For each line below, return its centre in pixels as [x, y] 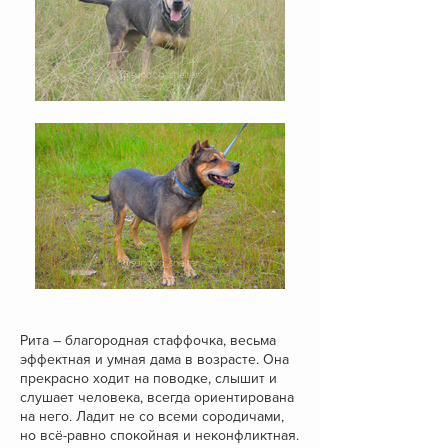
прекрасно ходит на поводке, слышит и [148, 378]
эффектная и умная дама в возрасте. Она [154, 359]
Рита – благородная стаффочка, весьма [148, 340]
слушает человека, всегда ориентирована [157, 397]
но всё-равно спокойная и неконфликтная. [159, 435]
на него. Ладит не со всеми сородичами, [152, 416]
